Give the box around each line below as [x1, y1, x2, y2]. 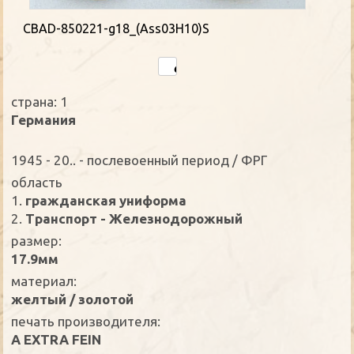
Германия [11, 112, 77, 128]
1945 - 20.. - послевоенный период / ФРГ [11, 153, 268, 168]
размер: [11, 233, 62, 249]
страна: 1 [11, 94, 69, 110]
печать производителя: [11, 314, 161, 330]
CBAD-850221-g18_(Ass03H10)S [23, 21, 210, 36]
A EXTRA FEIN [11, 332, 102, 348]
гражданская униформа [22, 193, 187, 209]
